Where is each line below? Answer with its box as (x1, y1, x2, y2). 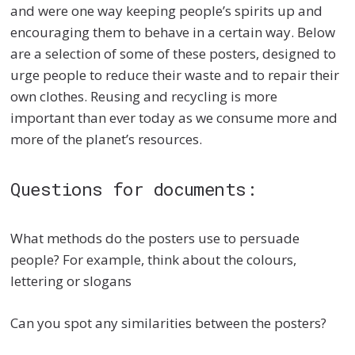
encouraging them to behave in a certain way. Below (10, 23, 336, 42)
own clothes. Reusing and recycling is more (10, 87, 278, 106)
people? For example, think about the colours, (10, 250, 297, 269)
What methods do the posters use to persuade (10, 229, 300, 248)
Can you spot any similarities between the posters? (10, 313, 327, 332)
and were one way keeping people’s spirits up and (10, 2, 323, 21)
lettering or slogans (10, 272, 132, 291)
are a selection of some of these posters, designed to (10, 44, 337, 63)
